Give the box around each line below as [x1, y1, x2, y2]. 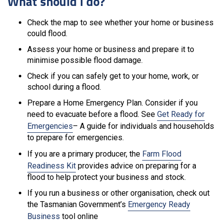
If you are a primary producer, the [27, 149, 142, 159]
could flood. [27, 28, 67, 38]
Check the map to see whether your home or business [27, 17, 214, 27]
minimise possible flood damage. [27, 55, 143, 65]
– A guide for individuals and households [73, 121, 214, 131]
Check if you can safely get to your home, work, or [27, 71, 199, 81]
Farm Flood [142, 149, 181, 159]
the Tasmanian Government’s [27, 199, 128, 209]
